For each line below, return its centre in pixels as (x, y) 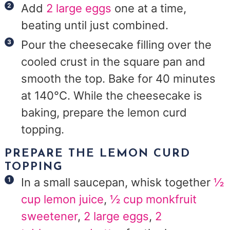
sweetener (50, 216)
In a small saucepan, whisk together (118, 182)
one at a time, (149, 8)
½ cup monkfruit (154, 199)
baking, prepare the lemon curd (104, 113)
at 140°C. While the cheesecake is (112, 96)
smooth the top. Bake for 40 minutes (119, 79)
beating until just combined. (95, 25)
